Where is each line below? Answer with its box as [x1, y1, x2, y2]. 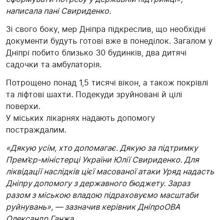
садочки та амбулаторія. [6, 59, 102, 70]
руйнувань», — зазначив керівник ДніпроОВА [6, 202, 180, 212]
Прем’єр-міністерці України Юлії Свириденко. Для [6, 155, 199, 165]
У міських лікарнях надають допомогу [6, 113, 155, 123]
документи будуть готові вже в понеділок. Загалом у [6, 36, 213, 46]
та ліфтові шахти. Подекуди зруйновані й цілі [6, 89, 182, 100]
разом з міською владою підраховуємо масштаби [6, 190, 198, 200]
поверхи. [6, 101, 40, 111]
